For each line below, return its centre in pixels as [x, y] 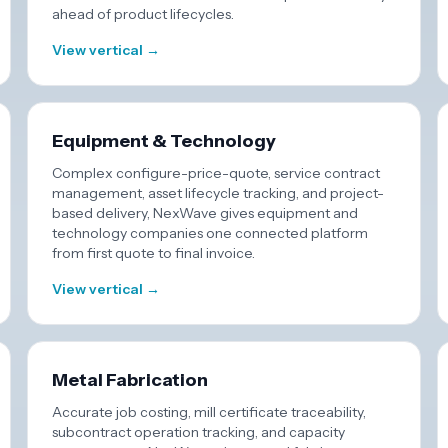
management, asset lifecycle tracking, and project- [217, 193]
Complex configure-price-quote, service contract [215, 173]
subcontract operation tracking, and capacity [198, 432]
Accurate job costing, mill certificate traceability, [208, 412]
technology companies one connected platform [209, 233]
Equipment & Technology [163, 141]
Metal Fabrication [129, 380]
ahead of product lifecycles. [142, 14]
